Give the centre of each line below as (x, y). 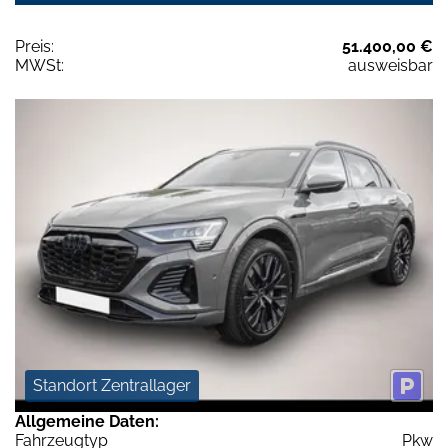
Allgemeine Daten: (87, 422)
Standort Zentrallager (112, 386)
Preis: (34, 46)
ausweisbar (390, 65)
